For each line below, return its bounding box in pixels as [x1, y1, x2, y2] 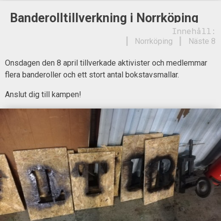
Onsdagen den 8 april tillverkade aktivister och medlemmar [5, 58, 207, 68]
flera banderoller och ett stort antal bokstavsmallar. [5, 70, 179, 79]
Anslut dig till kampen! [5, 89, 81, 99]
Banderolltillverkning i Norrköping [10, 10, 198, 25]
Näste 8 [188, 37, 216, 46]
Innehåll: [172, 25, 216, 36]
